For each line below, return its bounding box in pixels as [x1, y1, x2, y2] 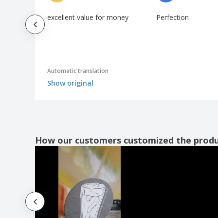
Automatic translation [47, 67, 109, 75]
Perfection [156, 12, 189, 22]
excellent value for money [47, 12, 128, 22]
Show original [47, 78, 93, 88]
